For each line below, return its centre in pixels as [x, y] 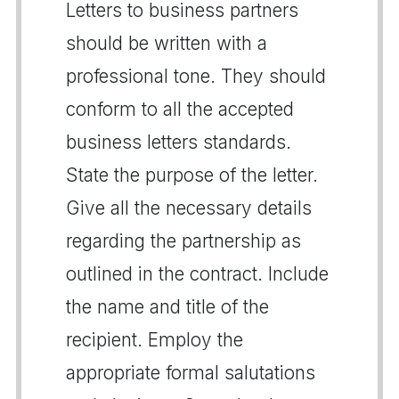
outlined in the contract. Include [197, 273]
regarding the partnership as [183, 240]
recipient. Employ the [155, 339]
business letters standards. [179, 142]
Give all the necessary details [189, 208]
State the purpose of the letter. [192, 175]
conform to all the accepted [180, 109]
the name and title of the [167, 306]
